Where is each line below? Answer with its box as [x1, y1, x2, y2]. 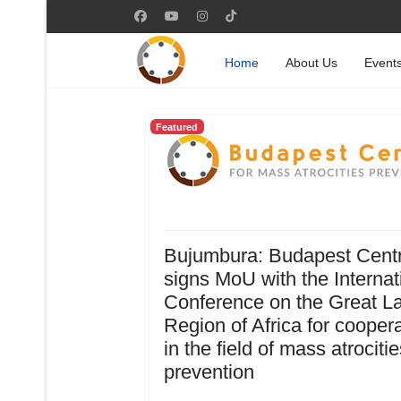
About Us [285, 55, 337, 70]
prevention [163, 361, 254, 383]
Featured [156, 121, 199, 132]
